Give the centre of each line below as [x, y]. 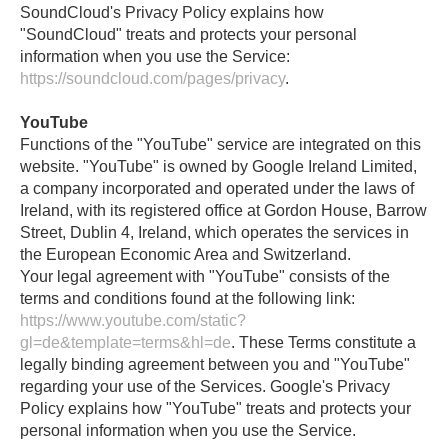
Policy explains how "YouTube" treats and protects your [215, 408]
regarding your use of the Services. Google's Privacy [205, 386]
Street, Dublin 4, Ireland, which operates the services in [214, 232]
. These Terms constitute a [323, 342]
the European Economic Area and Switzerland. [185, 254]
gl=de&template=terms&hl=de [125, 342]
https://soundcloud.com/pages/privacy [152, 78]
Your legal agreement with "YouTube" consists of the [205, 276]
